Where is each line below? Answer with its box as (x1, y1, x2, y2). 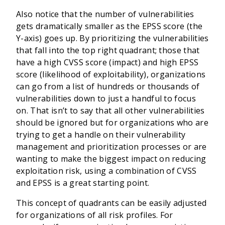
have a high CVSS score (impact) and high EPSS (16, 57, 199, 68)
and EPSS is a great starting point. (16, 177, 150, 188)
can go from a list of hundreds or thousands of (16, 81, 200, 92)
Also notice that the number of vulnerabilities (16, 9, 194, 20)
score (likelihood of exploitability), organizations (16, 69, 206, 80)
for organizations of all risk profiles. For (16, 209, 173, 220)
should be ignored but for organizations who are (16, 117, 209, 128)
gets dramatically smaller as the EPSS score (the (16, 21, 203, 32)
